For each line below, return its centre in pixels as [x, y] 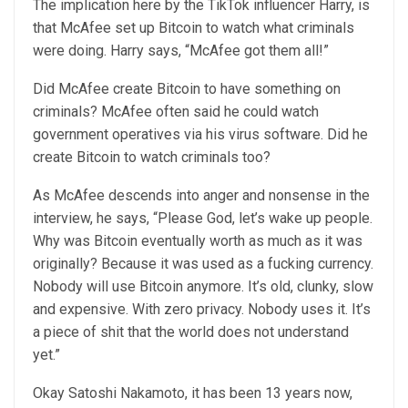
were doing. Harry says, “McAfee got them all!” [181, 51]
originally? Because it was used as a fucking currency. [203, 264]
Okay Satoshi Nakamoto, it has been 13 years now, [193, 393]
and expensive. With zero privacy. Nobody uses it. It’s [202, 309]
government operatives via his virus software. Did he [200, 134]
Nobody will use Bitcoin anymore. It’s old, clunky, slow [203, 286]
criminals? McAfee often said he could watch [176, 112]
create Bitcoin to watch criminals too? [152, 157]
